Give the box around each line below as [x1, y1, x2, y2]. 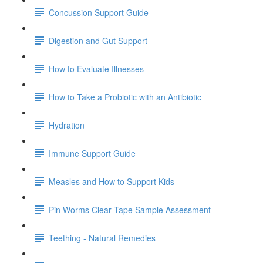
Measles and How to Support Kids [49, 175, 174, 187]
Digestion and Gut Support [49, 34, 147, 46]
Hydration [49, 119, 85, 131]
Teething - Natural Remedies [49, 231, 156, 244]
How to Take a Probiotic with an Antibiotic [49, 90, 201, 103]
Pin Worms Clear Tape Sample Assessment [49, 203, 211, 215]
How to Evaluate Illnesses [49, 62, 144, 75]
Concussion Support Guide [49, 6, 149, 18]
